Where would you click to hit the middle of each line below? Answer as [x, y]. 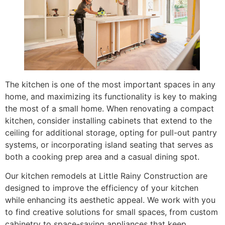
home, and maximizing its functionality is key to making [111, 96]
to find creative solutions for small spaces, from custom [111, 212]
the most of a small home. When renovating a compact [109, 108]
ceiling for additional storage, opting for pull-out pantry [111, 132]
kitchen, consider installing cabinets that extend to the [108, 120]
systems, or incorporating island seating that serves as [109, 144]
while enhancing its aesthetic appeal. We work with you [110, 200]
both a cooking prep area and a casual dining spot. [102, 156]
